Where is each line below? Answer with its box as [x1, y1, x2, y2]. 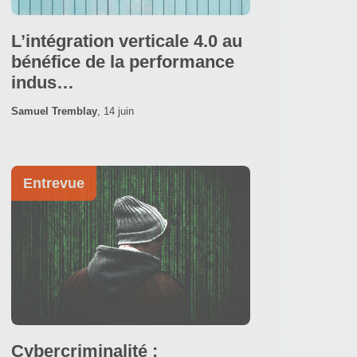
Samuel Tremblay [11, 104, 97, 117]
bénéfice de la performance [11, 51, 234, 72]
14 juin [104, 104, 134, 117]
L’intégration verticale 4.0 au [11, 30, 242, 51]
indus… [11, 72, 74, 92]
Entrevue [23, 175, 84, 191]
